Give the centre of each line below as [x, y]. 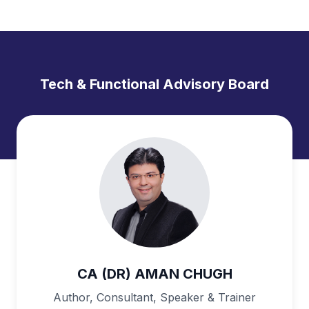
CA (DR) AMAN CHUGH [154, 274]
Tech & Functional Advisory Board [154, 84]
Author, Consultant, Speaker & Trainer [154, 297]
